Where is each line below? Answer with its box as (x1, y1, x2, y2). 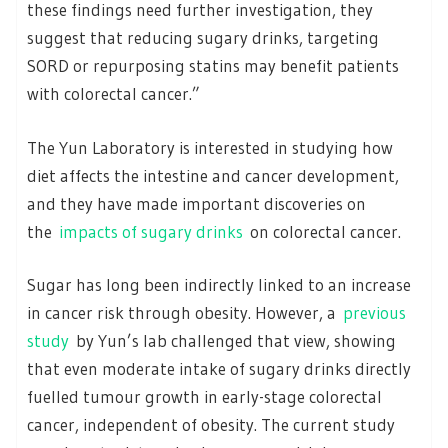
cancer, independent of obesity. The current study (27, 414, 395, 436)
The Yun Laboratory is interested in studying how (27, 136, 393, 158)
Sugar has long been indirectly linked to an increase (27, 274, 411, 296)
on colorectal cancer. (243, 220, 401, 242)
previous (343, 302, 406, 324)
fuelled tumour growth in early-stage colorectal (27, 386, 382, 408)
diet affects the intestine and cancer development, (27, 164, 399, 186)
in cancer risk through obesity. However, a (27, 302, 343, 324)
